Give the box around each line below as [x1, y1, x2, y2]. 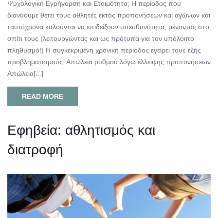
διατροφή [7, 142, 63, 157]
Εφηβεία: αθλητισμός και [7, 122, 155, 138]
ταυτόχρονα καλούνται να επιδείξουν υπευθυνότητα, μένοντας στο [7, 22, 209, 31]
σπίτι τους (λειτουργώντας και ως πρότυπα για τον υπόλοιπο [7, 34, 194, 42]
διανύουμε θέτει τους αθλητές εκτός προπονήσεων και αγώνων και [7, 11, 210, 19]
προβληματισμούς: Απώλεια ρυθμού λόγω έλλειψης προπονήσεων [7, 57, 211, 66]
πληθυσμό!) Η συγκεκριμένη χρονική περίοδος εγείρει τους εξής [7, 46, 201, 54]
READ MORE [22, 92, 63, 100]
